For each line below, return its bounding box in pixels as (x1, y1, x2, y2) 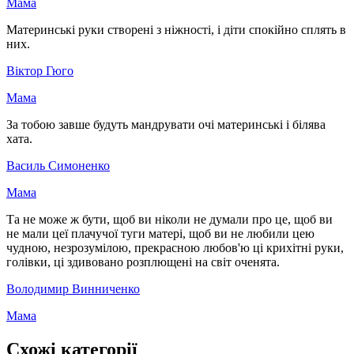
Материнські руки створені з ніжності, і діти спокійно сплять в (6, 23, 346, 37)
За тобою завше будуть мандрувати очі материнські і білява (6, 118, 326, 132)
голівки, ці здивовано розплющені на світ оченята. (6, 255, 280, 269)
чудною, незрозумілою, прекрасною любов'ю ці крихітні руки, (6, 241, 344, 255)
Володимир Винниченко (6, 282, 140, 296)
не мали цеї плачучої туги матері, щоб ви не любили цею (6, 227, 314, 241)
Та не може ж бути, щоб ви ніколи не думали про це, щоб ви (6, 213, 333, 227)
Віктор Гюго (6, 64, 73, 78)
